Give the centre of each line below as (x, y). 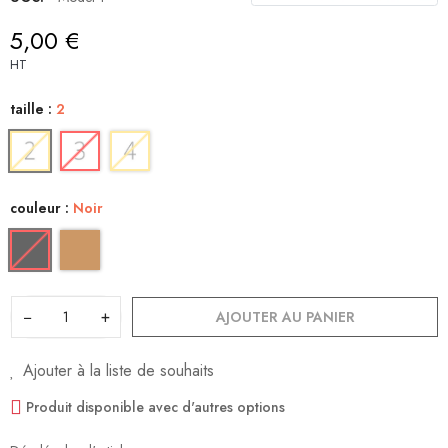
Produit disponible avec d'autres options (155, 407)
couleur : (41, 208)
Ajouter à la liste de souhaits (118, 371)
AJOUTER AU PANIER (285, 317)
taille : (33, 109)
